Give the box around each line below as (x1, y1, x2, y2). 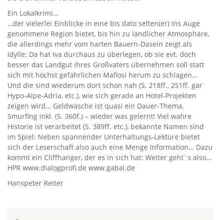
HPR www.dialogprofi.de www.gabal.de (7, 163, 135, 172)
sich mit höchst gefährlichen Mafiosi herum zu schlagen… (7, 70, 197, 80)
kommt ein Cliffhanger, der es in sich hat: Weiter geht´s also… (7, 153, 212, 162)
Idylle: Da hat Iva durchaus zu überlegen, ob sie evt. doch (7, 50, 196, 59)
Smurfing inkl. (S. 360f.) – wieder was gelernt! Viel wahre (7, 111, 192, 121)
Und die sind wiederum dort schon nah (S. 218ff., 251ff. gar (7, 81, 202, 90)
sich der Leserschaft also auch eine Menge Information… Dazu (7, 142, 213, 152)
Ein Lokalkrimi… (7, 8, 58, 18)
